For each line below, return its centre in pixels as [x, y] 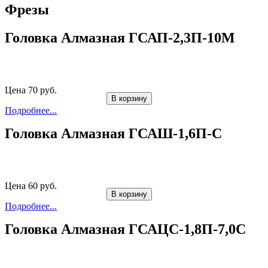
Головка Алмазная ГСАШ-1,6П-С [113, 134]
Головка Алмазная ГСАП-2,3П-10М [120, 38]
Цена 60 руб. [31, 186]
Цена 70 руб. [31, 90]
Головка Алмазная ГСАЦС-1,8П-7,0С [125, 229]
